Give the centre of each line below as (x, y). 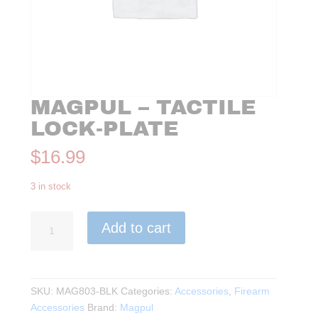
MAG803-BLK (87, 291)
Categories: (148, 291)
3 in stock (51, 187)
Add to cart (137, 228)
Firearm (252, 291)
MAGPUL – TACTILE (144, 108)
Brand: (104, 308)
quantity (48, 301)
